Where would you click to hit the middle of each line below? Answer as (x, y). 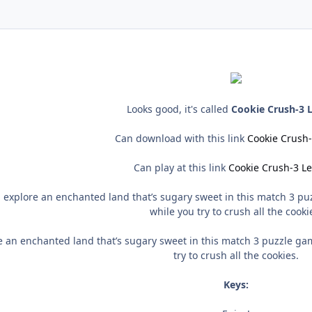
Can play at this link (181, 168)
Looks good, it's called (179, 109)
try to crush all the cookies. (236, 256)
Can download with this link (181, 139)
